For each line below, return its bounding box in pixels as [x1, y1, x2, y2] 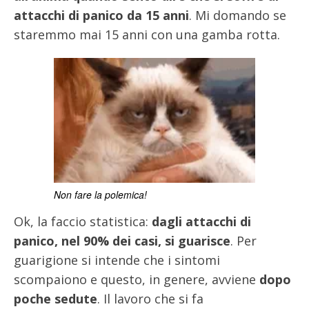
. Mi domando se [189, 7, 286, 24]
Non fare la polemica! [54, 188, 147, 202]
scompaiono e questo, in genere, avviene [14, 271, 259, 288]
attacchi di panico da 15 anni [14, 7, 189, 24]
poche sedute [14, 290, 97, 308]
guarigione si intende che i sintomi [14, 252, 220, 269]
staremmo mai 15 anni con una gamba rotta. [14, 26, 280, 43]
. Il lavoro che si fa [97, 290, 203, 308]
